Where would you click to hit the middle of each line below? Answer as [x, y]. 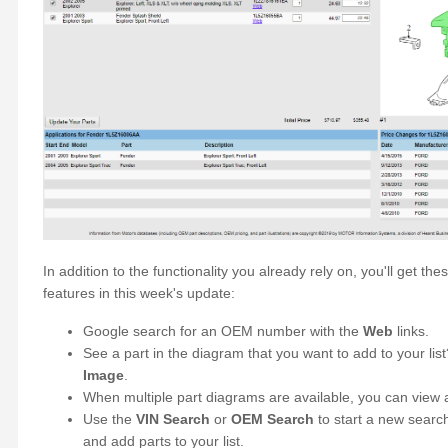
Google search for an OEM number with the [222, 331]
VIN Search [172, 419]
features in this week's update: [138, 293]
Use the [109, 419]
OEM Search [272, 419]
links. [412, 331]
